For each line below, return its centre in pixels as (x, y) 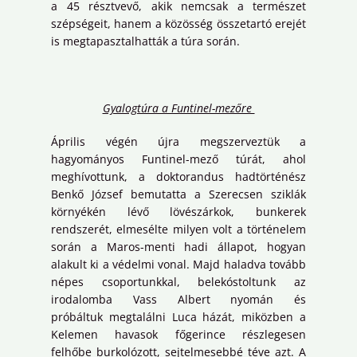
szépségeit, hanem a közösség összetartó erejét (178, 24)
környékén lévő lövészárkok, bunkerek (178, 212)
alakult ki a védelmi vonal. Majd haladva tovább (178, 265)
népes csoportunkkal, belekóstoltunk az (178, 282)
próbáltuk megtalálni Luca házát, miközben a (178, 317)
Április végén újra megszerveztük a (178, 142)
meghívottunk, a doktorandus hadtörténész (178, 177)
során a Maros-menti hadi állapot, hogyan (178, 247)
